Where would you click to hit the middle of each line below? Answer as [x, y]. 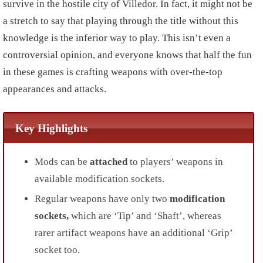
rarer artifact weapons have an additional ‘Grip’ [134, 232]
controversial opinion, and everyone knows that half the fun [127, 55]
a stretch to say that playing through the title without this [121, 21]
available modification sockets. [100, 178]
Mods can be [62, 161]
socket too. [57, 249]
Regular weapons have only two [102, 198]
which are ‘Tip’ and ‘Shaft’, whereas [145, 215]
